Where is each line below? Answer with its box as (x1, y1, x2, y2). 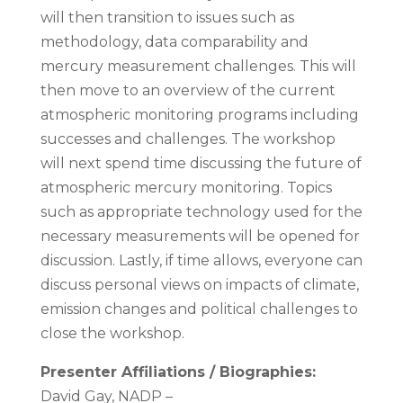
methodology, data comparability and (40, 33, 309, 50)
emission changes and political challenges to (40, 300, 358, 318)
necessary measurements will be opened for (40, 228, 360, 245)
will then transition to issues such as (40, 9, 294, 26)
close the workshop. (40, 325, 184, 342)
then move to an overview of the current (40, 82, 336, 99)
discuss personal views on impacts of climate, (40, 276, 359, 293)
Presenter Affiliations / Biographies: (40, 363, 316, 381)
